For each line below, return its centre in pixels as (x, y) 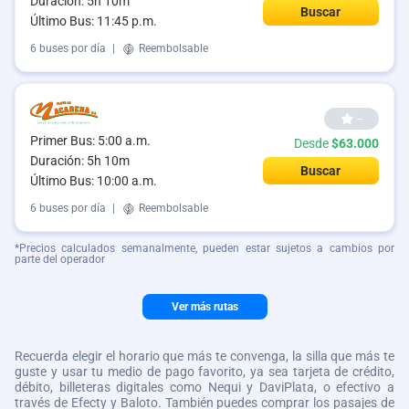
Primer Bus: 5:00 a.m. (90, 140)
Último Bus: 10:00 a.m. (94, 180)
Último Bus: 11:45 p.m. (94, 21)
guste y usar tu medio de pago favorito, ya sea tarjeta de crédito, (204, 371)
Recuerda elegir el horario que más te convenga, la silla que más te (204, 356)
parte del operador (60, 259)
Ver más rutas (204, 306)
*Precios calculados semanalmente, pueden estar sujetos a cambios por (204, 248)
